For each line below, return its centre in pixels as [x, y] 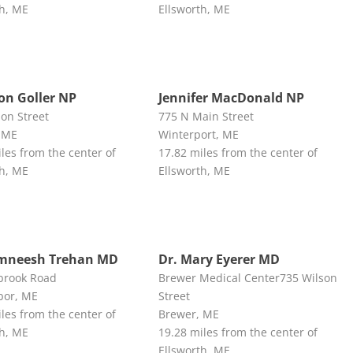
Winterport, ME [198, 134]
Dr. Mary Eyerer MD [219, 259]
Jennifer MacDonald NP [231, 97]
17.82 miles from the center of [238, 152]
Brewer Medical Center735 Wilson [247, 277]
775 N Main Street [206, 116]
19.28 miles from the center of [238, 332]
